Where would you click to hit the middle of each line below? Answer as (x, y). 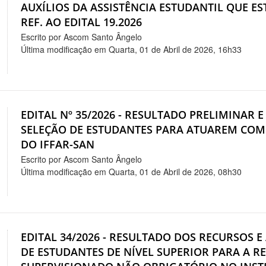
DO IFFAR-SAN (58, 145)
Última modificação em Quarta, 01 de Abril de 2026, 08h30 (132, 171)
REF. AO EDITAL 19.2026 (82, 22)
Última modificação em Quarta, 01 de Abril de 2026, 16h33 (132, 50)
